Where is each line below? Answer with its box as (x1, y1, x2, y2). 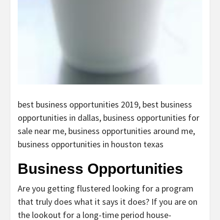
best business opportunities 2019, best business (18, 99, 192, 110)
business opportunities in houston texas (18, 138, 164, 150)
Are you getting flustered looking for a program (18, 183, 193, 194)
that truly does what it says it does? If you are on (18, 196, 197, 208)
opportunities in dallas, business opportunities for (18, 112, 199, 124)
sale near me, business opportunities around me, (18, 125, 195, 137)
